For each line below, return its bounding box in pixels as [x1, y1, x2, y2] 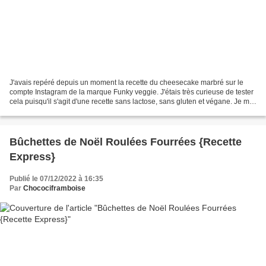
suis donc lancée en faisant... [9, 107, 103, 116]
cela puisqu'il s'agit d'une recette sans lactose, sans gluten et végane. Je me [9, 97, 254, 106]
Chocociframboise [23, 184, 85, 193]
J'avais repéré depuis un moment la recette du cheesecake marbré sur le [9, 78, 243, 87]
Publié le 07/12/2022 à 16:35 [9, 175, 103, 183]
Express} [9, 151, 55, 163]
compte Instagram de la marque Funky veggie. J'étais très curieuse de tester [9, 88, 254, 97]
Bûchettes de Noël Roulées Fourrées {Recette [9, 136, 242, 148]
